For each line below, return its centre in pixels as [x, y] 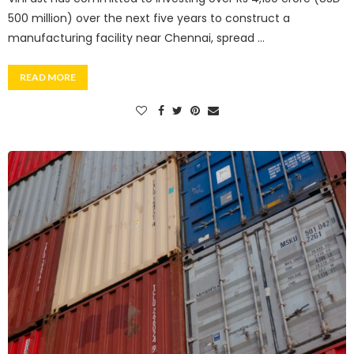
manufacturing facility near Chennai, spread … [136, 38]
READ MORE [48, 77]
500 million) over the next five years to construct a [149, 18]
